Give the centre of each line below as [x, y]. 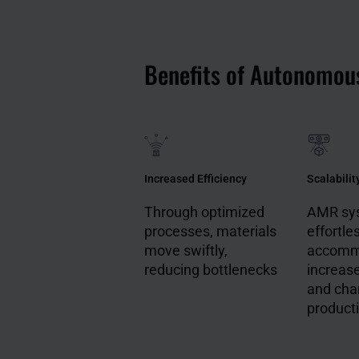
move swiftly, [186, 251]
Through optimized [204, 212]
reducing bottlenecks [211, 270]
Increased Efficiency [196, 179]
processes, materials [210, 232]
